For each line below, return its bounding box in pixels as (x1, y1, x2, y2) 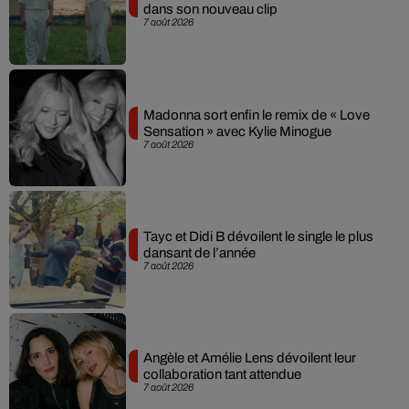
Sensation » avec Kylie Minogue (142, 123, 331, 139)
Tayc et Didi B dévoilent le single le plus (142, 228, 373, 244)
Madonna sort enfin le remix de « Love (142, 107, 370, 122)
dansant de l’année (142, 245, 256, 260)
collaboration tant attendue (142, 367, 301, 383)
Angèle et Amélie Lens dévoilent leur (142, 351, 356, 366)
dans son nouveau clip (142, 2, 278, 17)
